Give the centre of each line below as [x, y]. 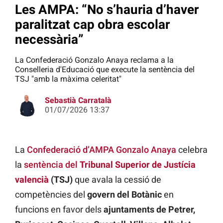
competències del [51, 195]
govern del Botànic [124, 195]
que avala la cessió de [117, 180]
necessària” [49, 39]
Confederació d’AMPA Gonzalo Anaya [102, 150]
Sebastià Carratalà [78, 101]
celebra [192, 150]
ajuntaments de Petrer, [149, 210]
